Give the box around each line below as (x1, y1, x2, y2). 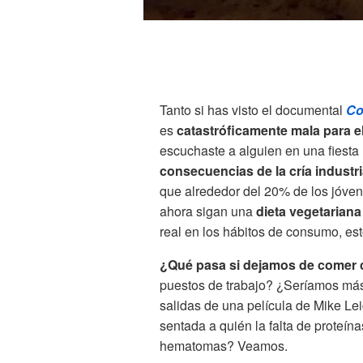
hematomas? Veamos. (160, 336, 288, 356)
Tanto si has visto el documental (160, 100, 346, 120)
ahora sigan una (160, 202, 256, 221)
